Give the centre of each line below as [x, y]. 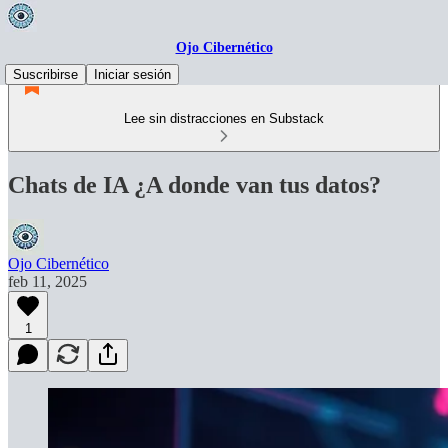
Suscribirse [45, 74]
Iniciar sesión [132, 74]
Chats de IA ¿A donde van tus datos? [194, 184]
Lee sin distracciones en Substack [224, 118]
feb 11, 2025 [47, 281]
